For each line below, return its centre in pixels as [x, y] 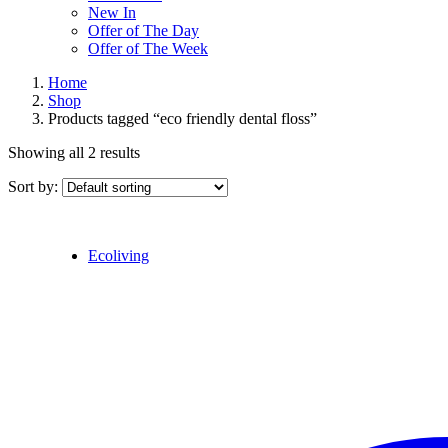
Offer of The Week [148, 48]
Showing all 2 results [74, 152]
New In [112, 12]
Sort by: [35, 186]
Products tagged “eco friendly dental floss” [182, 118]
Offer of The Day [143, 30]
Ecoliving [118, 255]
